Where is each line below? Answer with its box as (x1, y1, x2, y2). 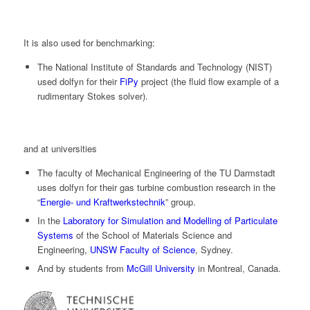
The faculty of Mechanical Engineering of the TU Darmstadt (37, 166, 275, 180)
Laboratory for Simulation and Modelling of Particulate (62, 214, 277, 228)
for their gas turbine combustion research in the (86, 181, 275, 194)
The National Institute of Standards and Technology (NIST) (37, 60, 272, 73)
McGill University (126, 262, 195, 275)
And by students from (37, 262, 127, 275)
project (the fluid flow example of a (138, 74, 279, 88)
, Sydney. (194, 243, 233, 257)
